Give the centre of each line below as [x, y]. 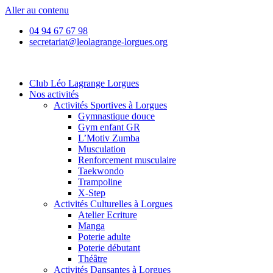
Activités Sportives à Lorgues [110, 105]
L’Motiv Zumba [109, 138]
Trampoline [100, 182]
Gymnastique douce [116, 116]
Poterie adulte [104, 237]
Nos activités [54, 94]
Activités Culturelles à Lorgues [113, 204]
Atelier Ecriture [108, 215]
